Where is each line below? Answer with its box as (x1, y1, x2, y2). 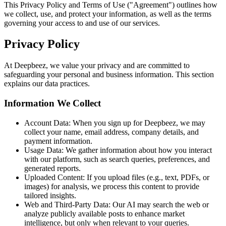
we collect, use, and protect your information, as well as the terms (4, 9, 211, 18)
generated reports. (24, 163, 81, 173)
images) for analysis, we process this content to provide (24, 182, 199, 191)
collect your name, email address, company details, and (24, 127, 199, 136)
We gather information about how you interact (64, 145, 212, 154)
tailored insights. (24, 191, 76, 200)
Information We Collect (4, 98, 101, 109)
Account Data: (24, 118, 71, 127)
